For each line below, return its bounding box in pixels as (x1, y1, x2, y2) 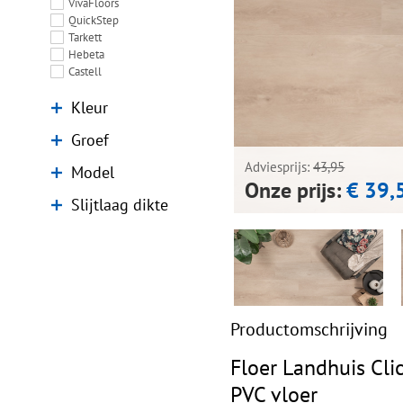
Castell (67, 64, 102, 79)
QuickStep (67, 13, 119, 28)
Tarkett (67, 30, 102, 45)
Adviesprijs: (245, 158, 314, 176)
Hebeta (67, 47, 104, 62)
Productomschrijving (230, 317, 389, 340)
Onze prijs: (245, 176, 342, 205)
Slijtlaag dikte (70, 193, 168, 215)
